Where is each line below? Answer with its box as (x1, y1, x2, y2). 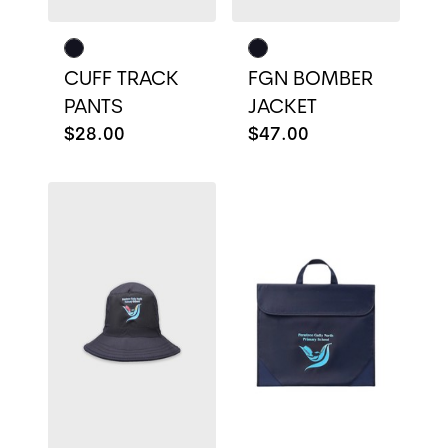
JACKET (248, 98, 317, 118)
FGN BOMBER (248, 70, 373, 90)
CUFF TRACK (64, 70, 179, 90)
